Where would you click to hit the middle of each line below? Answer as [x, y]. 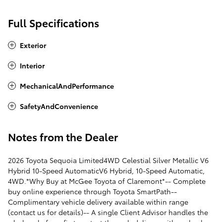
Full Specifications [54, 23]
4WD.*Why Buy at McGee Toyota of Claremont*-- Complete [107, 181]
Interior [32, 66]
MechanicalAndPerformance [67, 86]
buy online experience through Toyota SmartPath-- [92, 192]
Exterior [33, 45]
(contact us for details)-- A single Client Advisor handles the [108, 212]
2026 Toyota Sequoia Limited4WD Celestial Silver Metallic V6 [108, 160]
